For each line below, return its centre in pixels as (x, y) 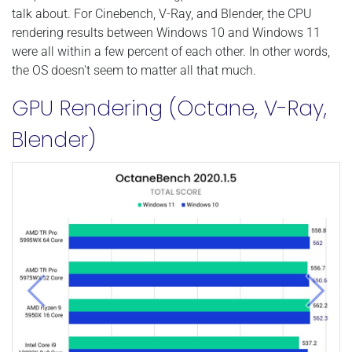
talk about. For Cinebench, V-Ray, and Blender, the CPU (162, 14)
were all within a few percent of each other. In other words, (171, 52)
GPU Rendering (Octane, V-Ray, (169, 108)
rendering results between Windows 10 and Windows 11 (166, 33)
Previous (59, 299)
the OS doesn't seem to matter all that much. (134, 71)
